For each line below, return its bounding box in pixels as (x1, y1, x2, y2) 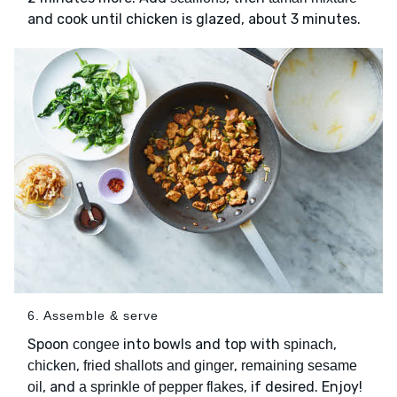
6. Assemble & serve (27, 308, 159, 323)
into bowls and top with (120, 336, 284, 354)
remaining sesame (241, 358, 357, 374)
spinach (284, 337, 333, 353)
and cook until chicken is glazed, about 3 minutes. (27, 11, 361, 28)
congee (73, 337, 120, 353)
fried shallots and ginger (83, 358, 234, 374)
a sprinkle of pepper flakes (79, 379, 244, 395)
